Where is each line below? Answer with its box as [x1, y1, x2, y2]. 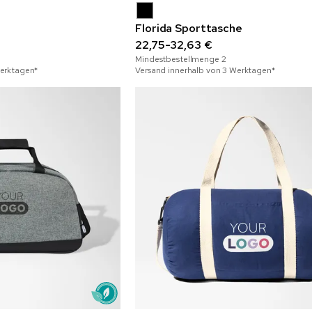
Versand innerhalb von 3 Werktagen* [135, 65, 275, 77]
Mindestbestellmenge [135, 54, 221, 65]
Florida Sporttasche [135, 21, 242, 36]
